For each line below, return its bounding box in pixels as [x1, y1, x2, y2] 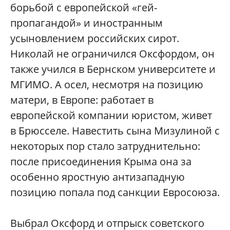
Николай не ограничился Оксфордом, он [10, 46, 215, 61]
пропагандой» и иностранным [10, 15, 163, 30]
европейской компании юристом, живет [10, 108, 212, 122]
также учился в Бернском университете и [10, 62, 216, 76]
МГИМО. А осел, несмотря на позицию [10, 77, 203, 91]
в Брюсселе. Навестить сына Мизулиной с [10, 123, 220, 138]
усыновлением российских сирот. [10, 31, 179, 45]
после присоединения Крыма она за [10, 154, 191, 168]
